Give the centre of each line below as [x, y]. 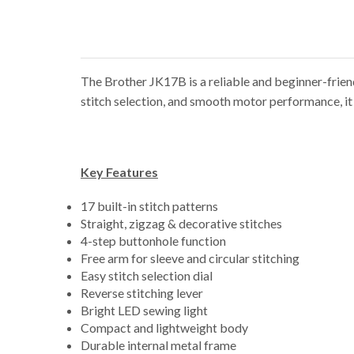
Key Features [119, 171]
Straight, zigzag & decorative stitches [181, 223]
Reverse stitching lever [142, 292]
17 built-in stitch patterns [149, 205]
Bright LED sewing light [144, 310]
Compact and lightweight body [164, 327]
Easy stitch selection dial [147, 275]
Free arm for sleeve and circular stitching [190, 258]
